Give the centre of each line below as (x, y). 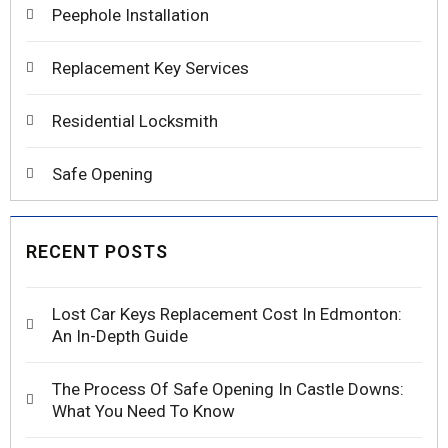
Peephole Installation (130, 14)
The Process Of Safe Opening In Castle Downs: (228, 388)
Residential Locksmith (135, 120)
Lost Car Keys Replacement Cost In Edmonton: (227, 313)
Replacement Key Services (150, 67)
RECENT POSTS (97, 251)
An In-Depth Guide (120, 335)
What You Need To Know (143, 410)
